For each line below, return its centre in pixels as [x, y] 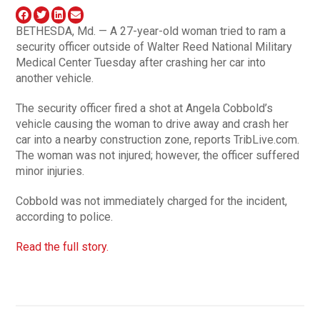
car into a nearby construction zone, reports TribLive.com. [158, 139]
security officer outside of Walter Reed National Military [154, 46]
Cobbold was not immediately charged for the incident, [152, 201]
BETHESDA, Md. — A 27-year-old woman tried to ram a [151, 31]
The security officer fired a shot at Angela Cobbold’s [145, 108]
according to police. [65, 216]
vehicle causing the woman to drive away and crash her [152, 124]
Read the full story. [62, 246]
